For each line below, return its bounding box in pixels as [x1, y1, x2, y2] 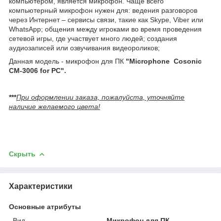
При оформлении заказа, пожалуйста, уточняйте [16, 93, 184, 101]
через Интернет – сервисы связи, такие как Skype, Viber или [9, 15, 203, 24]
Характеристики [9, 182, 73, 190]
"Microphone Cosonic [126, 57, 202, 65]
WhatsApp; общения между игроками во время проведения [9, 25, 202, 33]
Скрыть [9, 149, 36, 158]
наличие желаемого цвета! [9, 102, 100, 110]
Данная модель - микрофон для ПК [9, 57, 126, 65]
